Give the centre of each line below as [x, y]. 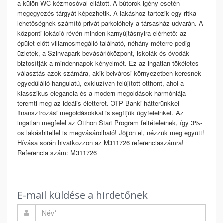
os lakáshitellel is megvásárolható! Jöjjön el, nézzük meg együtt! [111, 133]
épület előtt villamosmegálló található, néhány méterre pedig [104, 43]
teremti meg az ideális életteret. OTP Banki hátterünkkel [98, 103]
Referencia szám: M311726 [57, 153]
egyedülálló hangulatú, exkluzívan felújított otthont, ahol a [101, 83]
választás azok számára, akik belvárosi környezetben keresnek [109, 73]
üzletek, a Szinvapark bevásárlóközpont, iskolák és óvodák [103, 53]
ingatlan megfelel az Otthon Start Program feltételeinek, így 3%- [110, 123]
